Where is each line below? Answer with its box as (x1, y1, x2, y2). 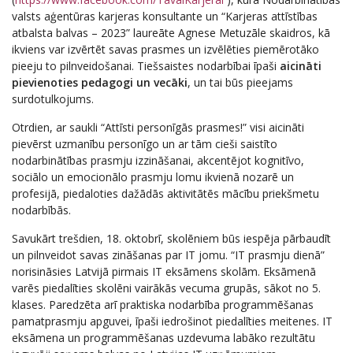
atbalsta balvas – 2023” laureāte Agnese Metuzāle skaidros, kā (12, 25, 330, 41)
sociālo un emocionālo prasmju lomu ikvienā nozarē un (12, 169, 294, 185)
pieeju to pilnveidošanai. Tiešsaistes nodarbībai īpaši (12, 58, 280, 74)
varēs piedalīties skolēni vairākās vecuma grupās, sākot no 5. (12, 281, 321, 296)
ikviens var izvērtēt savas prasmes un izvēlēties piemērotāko (12, 42, 319, 58)
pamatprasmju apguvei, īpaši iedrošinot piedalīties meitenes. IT (12, 314, 333, 329)
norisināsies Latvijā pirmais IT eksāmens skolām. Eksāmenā (12, 264, 316, 280)
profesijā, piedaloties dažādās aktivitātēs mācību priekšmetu (12, 186, 319, 202)
